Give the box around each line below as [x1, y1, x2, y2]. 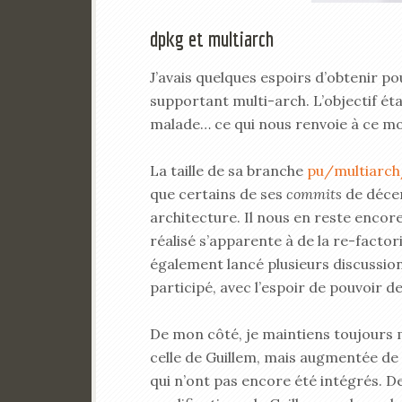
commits [286, 185, 342, 203]
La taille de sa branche [150, 162, 307, 179]
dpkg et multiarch [150, 26, 274, 51]
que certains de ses [150, 185, 286, 203]
